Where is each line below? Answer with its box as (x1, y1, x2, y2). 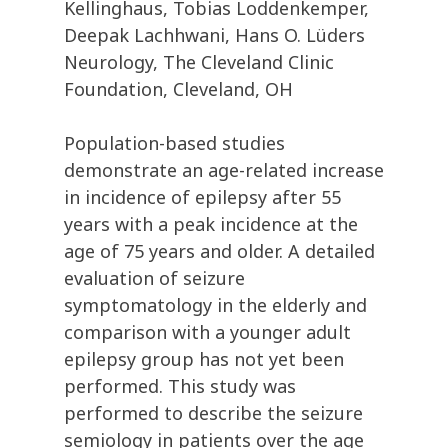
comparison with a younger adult (64, 320, 351, 345)
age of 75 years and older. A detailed (64, 239, 375, 264)
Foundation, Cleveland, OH (64, 77, 293, 102)
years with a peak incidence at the (64, 212, 358, 237)
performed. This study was (64, 374, 296, 399)
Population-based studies (64, 131, 285, 156)
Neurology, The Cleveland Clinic (64, 50, 334, 75)
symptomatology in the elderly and (64, 293, 367, 318)
